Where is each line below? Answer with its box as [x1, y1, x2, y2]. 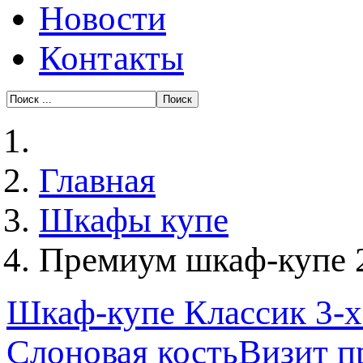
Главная [39, 161, 156, 199]
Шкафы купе [39, 201, 228, 239]
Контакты [39, 39, 184, 77]
